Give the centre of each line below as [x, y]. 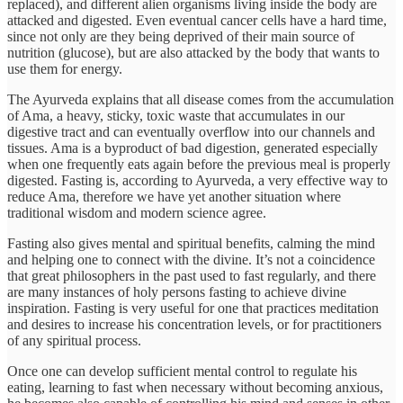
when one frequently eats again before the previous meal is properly [199, 165]
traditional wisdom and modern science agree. [137, 213]
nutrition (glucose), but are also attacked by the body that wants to [193, 53]
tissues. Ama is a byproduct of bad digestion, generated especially [193, 148]
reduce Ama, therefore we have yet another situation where [174, 197]
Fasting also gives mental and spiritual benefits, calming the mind [191, 244]
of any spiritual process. [74, 341]
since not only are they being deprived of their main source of [181, 37]
